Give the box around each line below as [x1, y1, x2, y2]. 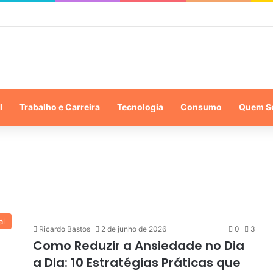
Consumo [180, 101, 222, 112]
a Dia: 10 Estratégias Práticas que [33, 253, 241, 271]
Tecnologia [117, 101, 163, 112]
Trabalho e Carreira [19, 101, 100, 112]
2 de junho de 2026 [101, 224, 166, 233]
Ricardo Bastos [39, 224, 90, 233]
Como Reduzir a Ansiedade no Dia [33, 236, 244, 254]
